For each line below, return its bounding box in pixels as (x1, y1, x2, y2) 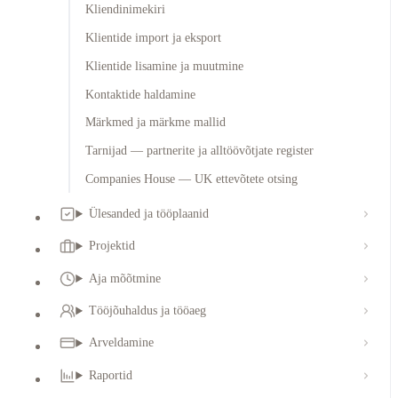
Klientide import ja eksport (84, 31, 221, 45)
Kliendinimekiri (84, 3, 165, 17)
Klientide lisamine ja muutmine (84, 59, 243, 73)
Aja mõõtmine (89, 271, 162, 285)
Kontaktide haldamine (84, 87, 195, 101)
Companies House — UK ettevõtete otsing (84, 171, 298, 186)
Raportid (89, 368, 133, 382)
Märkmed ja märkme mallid (84, 115, 226, 130)
